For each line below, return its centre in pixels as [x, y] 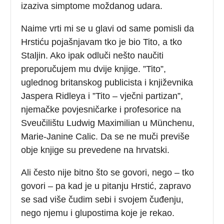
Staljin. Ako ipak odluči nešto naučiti [92, 55]
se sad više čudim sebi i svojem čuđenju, [102, 199]
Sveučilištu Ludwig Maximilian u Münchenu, [108, 123]
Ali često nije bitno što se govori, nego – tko [108, 172]
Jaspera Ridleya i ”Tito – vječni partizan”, [102, 96]
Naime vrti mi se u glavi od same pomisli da [108, 28]
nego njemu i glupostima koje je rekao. [98, 213]
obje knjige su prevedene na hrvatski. [95, 150]
